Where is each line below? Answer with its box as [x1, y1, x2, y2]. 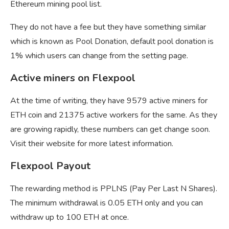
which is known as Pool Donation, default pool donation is [10, 36, 214, 48]
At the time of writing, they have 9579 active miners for [10, 95, 208, 107]
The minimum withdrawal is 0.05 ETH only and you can [10, 197, 203, 209]
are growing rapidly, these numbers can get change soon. [10, 124, 210, 135]
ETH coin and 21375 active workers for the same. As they [10, 109, 217, 121]
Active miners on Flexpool [10, 71, 135, 85]
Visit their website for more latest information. [10, 138, 173, 150]
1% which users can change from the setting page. [10, 50, 188, 62]
